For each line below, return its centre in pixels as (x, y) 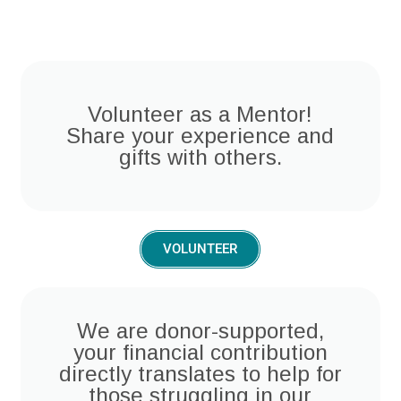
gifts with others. (200, 158)
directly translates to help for (200, 374)
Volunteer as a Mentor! (200, 115)
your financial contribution (200, 353)
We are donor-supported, (200, 331)
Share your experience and (200, 136)
